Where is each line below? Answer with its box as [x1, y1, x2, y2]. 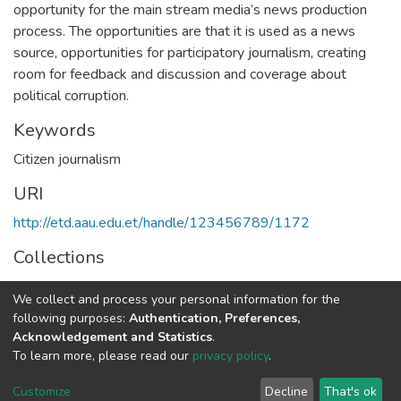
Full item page [39, 317, 132, 337]
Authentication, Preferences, [129, 309, 300, 327]
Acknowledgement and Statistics [13, 328, 212, 346]
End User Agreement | [153, 363, 281, 378]
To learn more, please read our [13, 346, 192, 364]
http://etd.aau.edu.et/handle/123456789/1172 [13, 212, 310, 233]
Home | [23, 363, 64, 378]
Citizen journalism [13, 149, 121, 169]
